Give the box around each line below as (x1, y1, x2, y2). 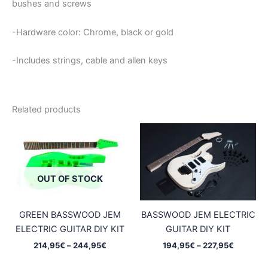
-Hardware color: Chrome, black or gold (12, 26, 173, 38)
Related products (12, 104, 81, 115)
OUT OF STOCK (37, 173, 103, 184)
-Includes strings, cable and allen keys (12, 54, 167, 66)
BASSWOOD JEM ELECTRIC (141, 209, 255, 220)
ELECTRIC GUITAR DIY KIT (16, 223, 124, 234)
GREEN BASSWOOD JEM (19, 209, 121, 220)
